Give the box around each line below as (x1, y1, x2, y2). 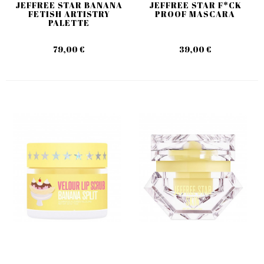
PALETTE (48, 16, 90, 28)
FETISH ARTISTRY (28, 8, 110, 19)
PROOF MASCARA (155, 8, 235, 19)
